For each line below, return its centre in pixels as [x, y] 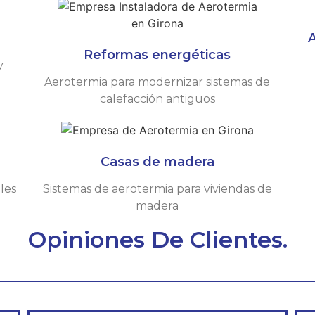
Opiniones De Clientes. [157, 239]
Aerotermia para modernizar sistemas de [157, 82]
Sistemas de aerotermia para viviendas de [157, 188]
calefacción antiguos [157, 98]
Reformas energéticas [157, 54]
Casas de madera [157, 161]
